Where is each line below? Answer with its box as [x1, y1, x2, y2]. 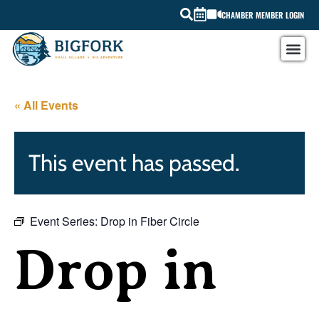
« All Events [14, 97, 78, 114]
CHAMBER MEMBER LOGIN [221, 9, 305, 21]
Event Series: [30, 213, 100, 230]
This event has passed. [28, 149, 240, 177]
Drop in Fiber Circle [100, 213, 199, 230]
